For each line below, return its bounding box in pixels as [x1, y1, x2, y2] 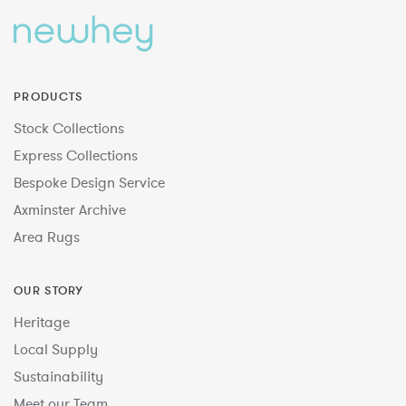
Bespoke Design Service [14, 173, 165, 192]
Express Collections [14, 146, 138, 165]
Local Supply [14, 340, 98, 359]
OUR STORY [14, 283, 84, 298]
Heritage [14, 313, 70, 332]
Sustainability [14, 367, 103, 386]
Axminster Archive [14, 200, 126, 219]
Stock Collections [14, 119, 124, 138]
